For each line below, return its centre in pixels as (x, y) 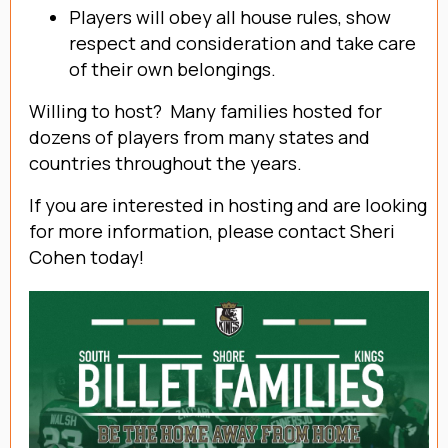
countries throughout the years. (165, 162)
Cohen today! (86, 256)
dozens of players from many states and (199, 136)
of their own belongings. (172, 68)
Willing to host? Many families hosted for (205, 110)
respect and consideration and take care (242, 42)
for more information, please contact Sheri (212, 230)
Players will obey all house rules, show (230, 16)
